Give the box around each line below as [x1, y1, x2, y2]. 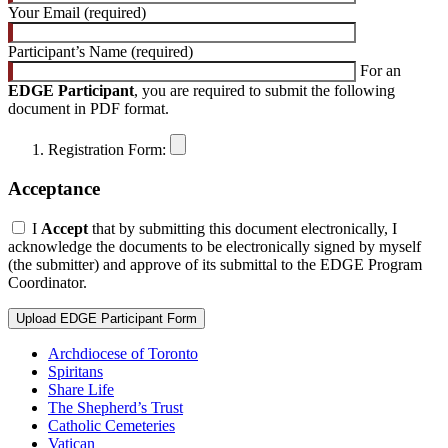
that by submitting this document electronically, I [88, 220, 397, 238]
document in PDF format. [8, 99, 169, 117]
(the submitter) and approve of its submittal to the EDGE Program [8, 256, 422, 274]
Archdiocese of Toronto [48, 345, 198, 363]
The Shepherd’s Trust [48, 399, 183, 417]
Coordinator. [8, 274, 87, 292]
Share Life [48, 381, 114, 399]
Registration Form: [48, 140, 170, 158]
